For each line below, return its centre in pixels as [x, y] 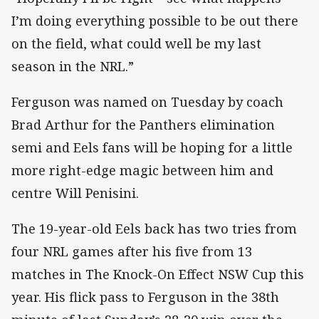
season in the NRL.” [73, 66]
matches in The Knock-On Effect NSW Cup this [158, 274]
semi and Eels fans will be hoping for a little [152, 148]
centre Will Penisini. [75, 193]
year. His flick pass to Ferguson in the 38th [145, 297]
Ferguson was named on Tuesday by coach [147, 102]
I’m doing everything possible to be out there [155, 20]
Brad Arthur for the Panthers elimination [143, 125]
